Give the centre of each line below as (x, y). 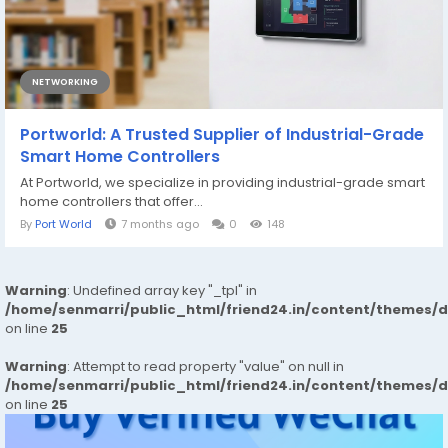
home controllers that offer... (111, 201)
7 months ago (160, 223)
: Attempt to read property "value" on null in (205, 366)
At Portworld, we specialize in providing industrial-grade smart (222, 182)
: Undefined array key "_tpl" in (162, 290)
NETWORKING (65, 81)
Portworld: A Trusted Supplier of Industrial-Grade (222, 134)
